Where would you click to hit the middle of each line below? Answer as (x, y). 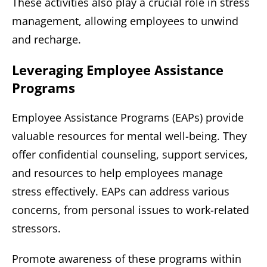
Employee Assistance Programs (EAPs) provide (128, 117)
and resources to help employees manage (117, 173)
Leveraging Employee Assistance (118, 69)
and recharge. (46, 39)
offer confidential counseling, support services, (130, 154)
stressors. (36, 228)
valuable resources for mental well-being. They (129, 136)
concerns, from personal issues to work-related (131, 209)
